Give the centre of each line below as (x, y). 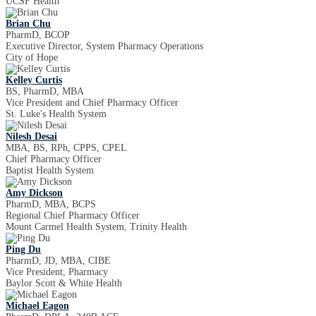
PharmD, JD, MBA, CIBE (58, 261)
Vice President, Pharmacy (57, 272)
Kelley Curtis (34, 80)
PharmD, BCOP (38, 35)
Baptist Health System (50, 170)
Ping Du (23, 249)
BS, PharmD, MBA (45, 91)
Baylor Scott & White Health (64, 283)
